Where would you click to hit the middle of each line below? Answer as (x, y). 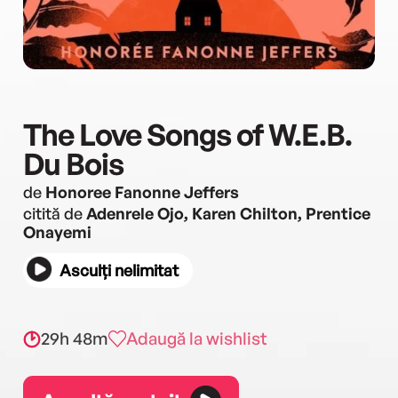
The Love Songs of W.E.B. (187, 134)
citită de (55, 213)
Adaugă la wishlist (197, 338)
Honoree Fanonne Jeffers (142, 192)
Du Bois (73, 163)
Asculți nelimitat (119, 270)
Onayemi (57, 232)
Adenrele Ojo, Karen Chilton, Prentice (228, 213)
